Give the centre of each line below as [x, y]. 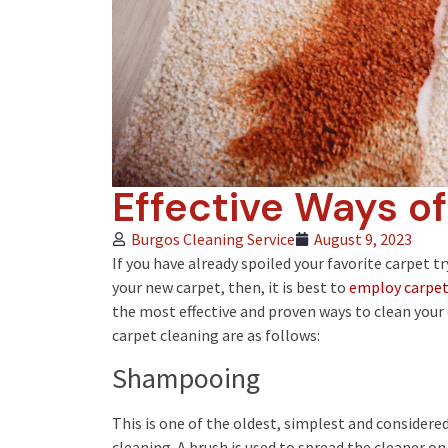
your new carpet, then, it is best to [230, 287]
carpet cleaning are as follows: [216, 335]
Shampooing [186, 377]
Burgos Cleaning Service [213, 239]
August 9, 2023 [363, 239]
